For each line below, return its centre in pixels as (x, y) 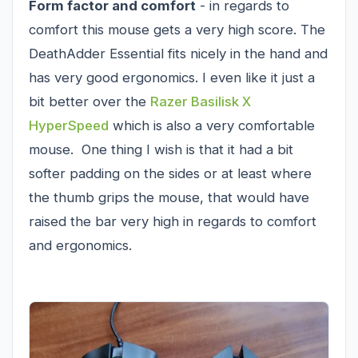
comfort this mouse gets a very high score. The (177, 29)
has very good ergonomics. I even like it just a (172, 77)
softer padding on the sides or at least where (170, 173)
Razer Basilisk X (201, 101)
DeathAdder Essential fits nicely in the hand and (178, 53)
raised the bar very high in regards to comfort (173, 221)
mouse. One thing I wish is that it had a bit (161, 149)
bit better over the (89, 101)
